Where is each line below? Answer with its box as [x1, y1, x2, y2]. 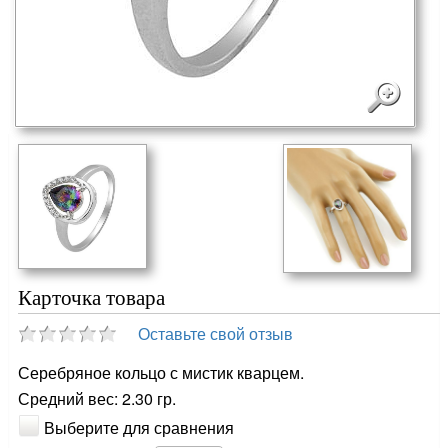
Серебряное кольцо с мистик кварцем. [18, 360, 305, 384]
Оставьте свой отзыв [138, 321, 294, 345]
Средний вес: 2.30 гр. [18, 386, 177, 410]
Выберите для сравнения [44, 415, 235, 439]
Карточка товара [18, 285, 166, 309]
